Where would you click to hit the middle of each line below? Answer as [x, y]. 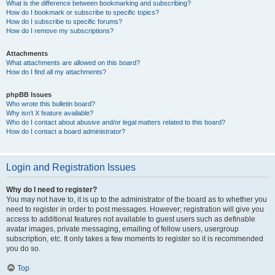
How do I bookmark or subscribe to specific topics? [83, 12]
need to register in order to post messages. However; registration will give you [135, 209]
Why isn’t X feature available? [50, 113]
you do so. [23, 249]
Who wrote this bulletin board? [51, 104]
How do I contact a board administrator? [66, 131]
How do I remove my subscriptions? [60, 31]
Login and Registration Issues [71, 167]
